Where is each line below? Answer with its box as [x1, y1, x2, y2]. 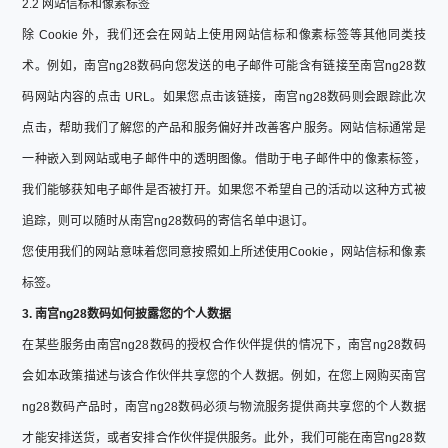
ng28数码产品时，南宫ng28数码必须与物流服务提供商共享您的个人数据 [22, 399, 426, 414]
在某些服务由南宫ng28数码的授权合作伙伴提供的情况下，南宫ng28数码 [22, 337, 426, 352]
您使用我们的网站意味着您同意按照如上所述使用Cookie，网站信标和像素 [22, 244, 426, 259]
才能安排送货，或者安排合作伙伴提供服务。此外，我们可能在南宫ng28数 [22, 430, 426, 445]
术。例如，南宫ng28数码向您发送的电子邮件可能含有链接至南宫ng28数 [22, 58, 426, 73]
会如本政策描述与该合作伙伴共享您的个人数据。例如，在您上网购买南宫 [22, 368, 426, 383]
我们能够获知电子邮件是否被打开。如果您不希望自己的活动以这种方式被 [22, 182, 426, 197]
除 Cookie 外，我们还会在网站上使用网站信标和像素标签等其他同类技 [22, 27, 426, 42]
